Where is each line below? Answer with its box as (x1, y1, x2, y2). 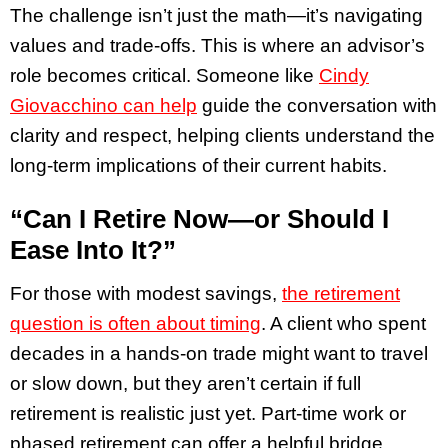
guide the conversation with (197, 94, 437, 116)
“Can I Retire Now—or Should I (10, 203, 389, 234)
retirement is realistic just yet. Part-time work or (10, 402, 406, 424)
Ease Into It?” (10, 234, 176, 265)
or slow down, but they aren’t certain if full (10, 372, 361, 394)
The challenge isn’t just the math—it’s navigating (10, 4, 423, 26)
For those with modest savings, (10, 282, 282, 304)
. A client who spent (261, 312, 426, 334)
